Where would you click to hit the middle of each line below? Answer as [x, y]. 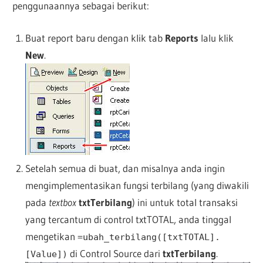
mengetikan [51, 236]
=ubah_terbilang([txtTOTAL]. [149, 237]
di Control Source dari [115, 253]
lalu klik [216, 38]
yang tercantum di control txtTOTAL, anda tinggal [128, 219]
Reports [181, 38]
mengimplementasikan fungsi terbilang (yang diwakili [137, 185]
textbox [62, 202]
